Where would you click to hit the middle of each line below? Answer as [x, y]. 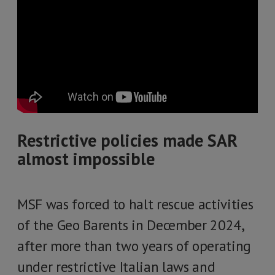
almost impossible [86, 159]
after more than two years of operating [134, 246]
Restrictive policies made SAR [127, 140]
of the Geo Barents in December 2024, [130, 225]
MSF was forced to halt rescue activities [135, 204]
